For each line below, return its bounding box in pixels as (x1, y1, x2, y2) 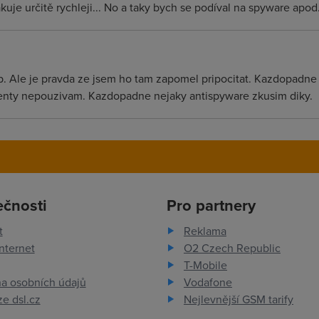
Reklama (183, 223, 226, 239)
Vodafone (183, 274, 232, 290)
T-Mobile (183, 257, 227, 273)
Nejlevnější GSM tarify (183, 291, 293, 307)
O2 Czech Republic (183, 240, 281, 256)
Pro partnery (166, 194, 256, 216)
